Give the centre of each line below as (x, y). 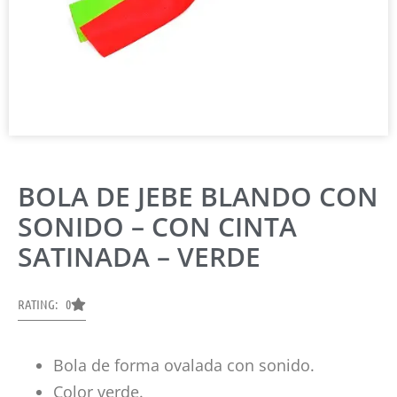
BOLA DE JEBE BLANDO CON (198, 196)
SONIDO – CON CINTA (157, 226)
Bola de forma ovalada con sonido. (184, 365)
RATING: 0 (44, 304)
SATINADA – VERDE (139, 256)
